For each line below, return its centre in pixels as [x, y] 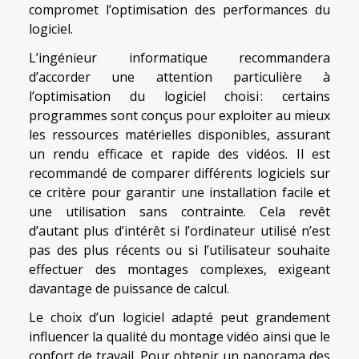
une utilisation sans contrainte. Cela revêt [179, 212]
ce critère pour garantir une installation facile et [179, 193]
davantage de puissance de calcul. [129, 289]
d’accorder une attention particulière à [179, 77]
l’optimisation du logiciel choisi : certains [179, 97]
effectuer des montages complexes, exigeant [179, 270]
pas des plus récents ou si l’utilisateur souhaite [179, 250]
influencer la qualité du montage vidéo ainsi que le [179, 337]
